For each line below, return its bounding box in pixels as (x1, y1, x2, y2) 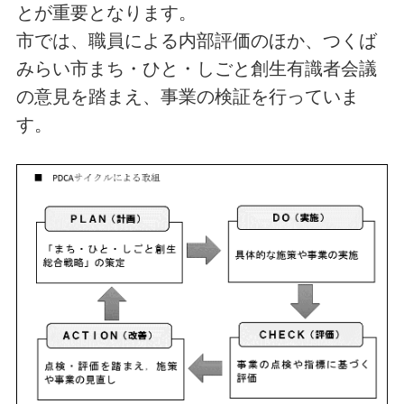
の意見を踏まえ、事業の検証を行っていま (15, 86, 359, 106)
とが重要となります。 (15, 2, 197, 23)
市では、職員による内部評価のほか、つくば (15, 30, 377, 50)
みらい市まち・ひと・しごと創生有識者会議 (15, 58, 377, 78)
